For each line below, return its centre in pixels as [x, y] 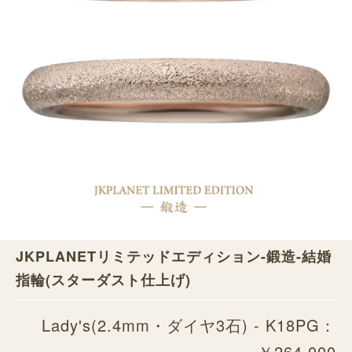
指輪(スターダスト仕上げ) [103, 280]
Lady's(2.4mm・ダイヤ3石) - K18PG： [189, 325]
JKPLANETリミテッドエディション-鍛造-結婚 [174, 256]
